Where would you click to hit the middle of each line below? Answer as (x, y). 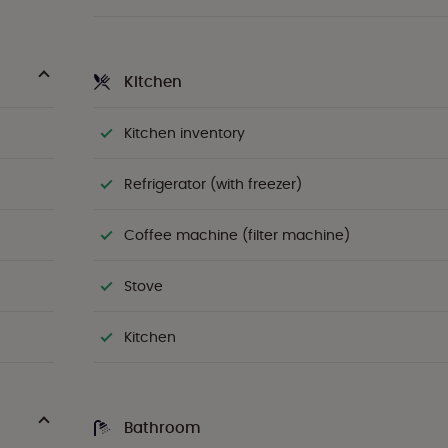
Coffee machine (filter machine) (237, 235)
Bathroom (162, 427)
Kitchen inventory (184, 133)
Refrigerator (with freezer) (213, 184)
